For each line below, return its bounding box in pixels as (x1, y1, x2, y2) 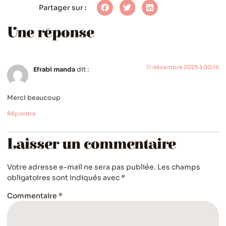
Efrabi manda (33, 65, 75, 74)
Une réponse (7, 24, 94, 41)
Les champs (157, 162, 200, 172)
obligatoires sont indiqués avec (7, 173, 121, 182)
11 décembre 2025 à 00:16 (146, 63, 219, 71)
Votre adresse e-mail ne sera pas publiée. (7, 162, 156, 172)
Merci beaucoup (7, 94, 61, 102)
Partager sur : (39, 3, 87, 13)
